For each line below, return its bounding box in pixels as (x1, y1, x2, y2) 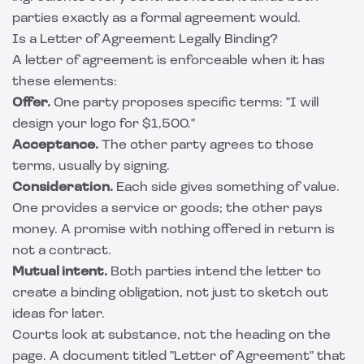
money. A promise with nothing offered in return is (12, 223, 335, 236)
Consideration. (12, 181, 113, 194)
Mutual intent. (12, 266, 107, 279)
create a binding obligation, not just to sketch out (12, 287, 328, 300)
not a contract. (12, 245, 111, 258)
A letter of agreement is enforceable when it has (12, 54, 325, 67)
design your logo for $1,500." (12, 118, 195, 131)
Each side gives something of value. (113, 181, 340, 194)
